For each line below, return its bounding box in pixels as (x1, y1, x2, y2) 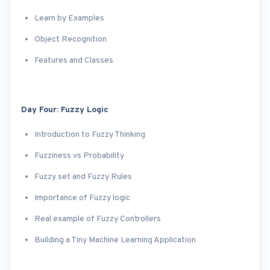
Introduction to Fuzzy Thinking (34, 130, 145, 140)
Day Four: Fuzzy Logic (21, 105, 108, 115)
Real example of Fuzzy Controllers (34, 214, 161, 224)
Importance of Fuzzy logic (34, 193, 130, 203)
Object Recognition (34, 34, 107, 45)
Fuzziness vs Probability (34, 151, 124, 161)
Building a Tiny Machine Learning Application (34, 235, 196, 245)
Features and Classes (34, 55, 113, 66)
